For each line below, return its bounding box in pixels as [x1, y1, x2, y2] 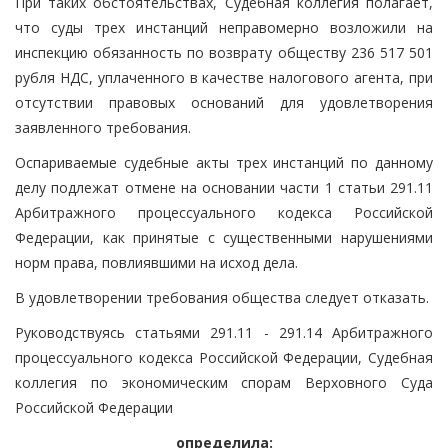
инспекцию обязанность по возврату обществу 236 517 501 [15, 42, 433, 62]
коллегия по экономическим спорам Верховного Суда [15, 372, 433, 392]
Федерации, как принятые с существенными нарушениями [15, 227, 433, 247]
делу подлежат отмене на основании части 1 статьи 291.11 [15, 177, 433, 197]
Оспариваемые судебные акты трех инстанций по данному [15, 152, 433, 172]
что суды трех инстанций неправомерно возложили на [15, 17, 433, 37]
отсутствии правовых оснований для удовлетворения [15, 92, 433, 112]
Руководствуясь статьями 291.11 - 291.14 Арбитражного [15, 322, 433, 342]
